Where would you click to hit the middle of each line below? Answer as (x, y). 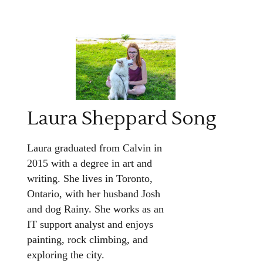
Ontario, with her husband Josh (93, 194)
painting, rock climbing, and (87, 240)
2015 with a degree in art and (89, 163)
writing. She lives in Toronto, (90, 179)
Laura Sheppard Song (122, 119)
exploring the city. (65, 255)
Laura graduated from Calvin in (94, 148)
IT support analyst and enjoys (90, 225)
